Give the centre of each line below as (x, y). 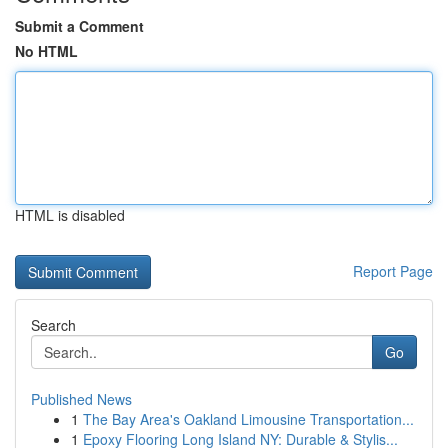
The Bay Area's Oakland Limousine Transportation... (248, 419)
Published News (81, 399)
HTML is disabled (70, 215)
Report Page (393, 271)
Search (53, 325)
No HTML (46, 51)
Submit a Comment (79, 26)
